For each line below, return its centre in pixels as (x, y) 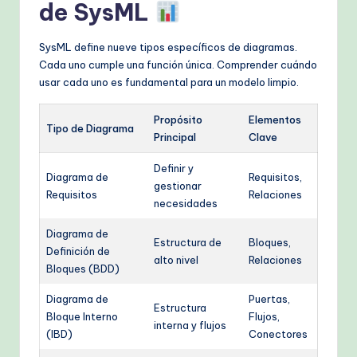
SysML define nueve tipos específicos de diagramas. (168, 47)
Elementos (275, 120)
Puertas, (269, 299)
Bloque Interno (82, 317)
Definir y (174, 169)
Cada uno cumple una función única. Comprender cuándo (178, 65)
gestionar (178, 186)
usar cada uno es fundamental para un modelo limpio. (169, 82)
